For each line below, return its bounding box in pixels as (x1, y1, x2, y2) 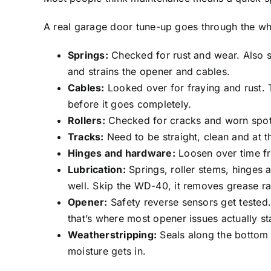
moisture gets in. (68, 244, 146, 257)
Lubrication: (68, 163, 126, 175)
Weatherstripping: (68, 228, 157, 241)
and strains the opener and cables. (68, 65, 230, 77)
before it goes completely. (68, 97, 192, 110)
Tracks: (68, 130, 104, 143)
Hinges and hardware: (68, 146, 175, 159)
